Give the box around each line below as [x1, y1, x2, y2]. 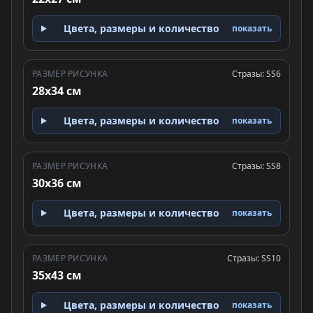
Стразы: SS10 [227, 252, 281, 264]
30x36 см [32, 175, 82, 191]
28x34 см [32, 83, 82, 99]
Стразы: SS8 [232, 160, 281, 172]
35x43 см [32, 268, 82, 283]
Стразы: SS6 [232, 68, 281, 80]
